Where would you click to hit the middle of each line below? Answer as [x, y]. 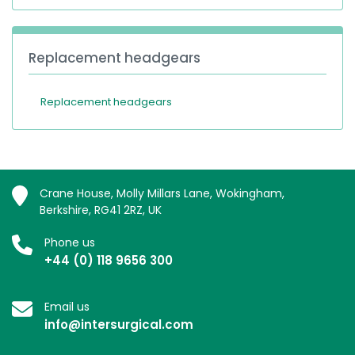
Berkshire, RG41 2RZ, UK [100, 210]
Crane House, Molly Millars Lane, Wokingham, [162, 193]
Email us [67, 306]
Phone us [70, 242]
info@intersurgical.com [119, 324]
